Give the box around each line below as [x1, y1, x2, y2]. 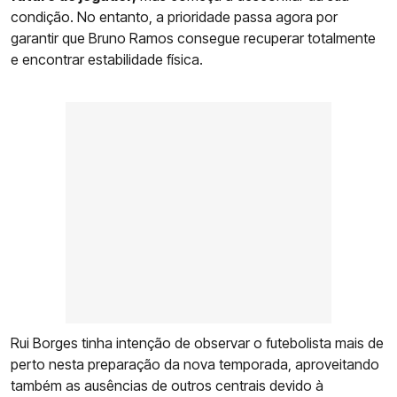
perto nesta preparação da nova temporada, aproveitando [11, 354, 379, 373]
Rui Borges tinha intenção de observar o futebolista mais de [11, 333, 384, 352]
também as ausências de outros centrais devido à [11, 376, 323, 394]
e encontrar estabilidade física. [11, 50, 203, 68]
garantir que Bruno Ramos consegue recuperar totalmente [11, 28, 376, 47]
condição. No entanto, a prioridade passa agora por [11, 7, 338, 26]
